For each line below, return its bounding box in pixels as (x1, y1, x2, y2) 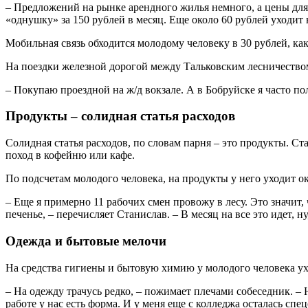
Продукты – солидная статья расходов (5, 109, 235, 124)
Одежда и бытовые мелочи (5, 233, 166, 248)
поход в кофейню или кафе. (5, 149, 135, 162)
